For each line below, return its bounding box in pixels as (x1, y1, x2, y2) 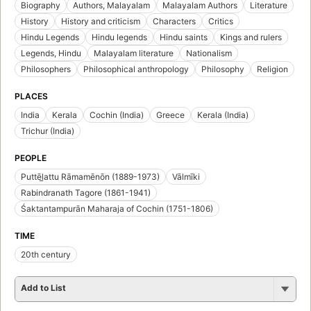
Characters (153, 16, 196, 27)
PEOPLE (15, 153, 47, 164)
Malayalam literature (94, 48, 174, 59)
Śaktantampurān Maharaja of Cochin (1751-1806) (21, 203, 213, 215)
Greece (156, 110, 185, 121)
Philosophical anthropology (83, 64, 189, 75)
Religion (257, 64, 288, 75)
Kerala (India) (197, 110, 249, 121)
